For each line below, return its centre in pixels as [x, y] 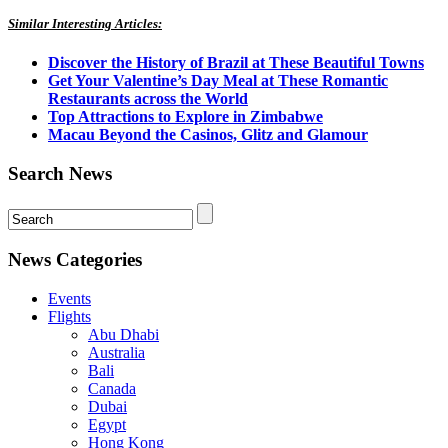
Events [69, 298]
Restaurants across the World [148, 98]
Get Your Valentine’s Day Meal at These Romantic [218, 80]
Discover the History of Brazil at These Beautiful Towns [236, 62]
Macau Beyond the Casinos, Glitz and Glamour [208, 134]
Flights [69, 316]
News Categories [75, 260]
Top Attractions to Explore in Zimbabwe [185, 116]
